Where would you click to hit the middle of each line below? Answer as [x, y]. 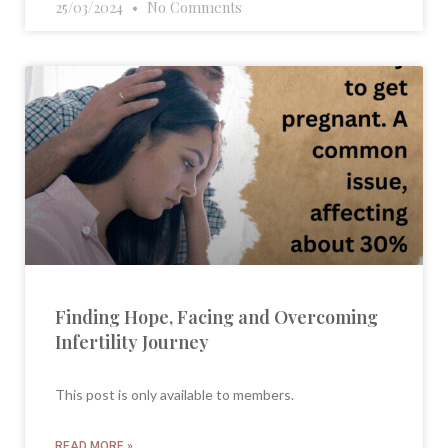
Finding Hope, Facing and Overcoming [216, 317]
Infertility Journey [132, 342]
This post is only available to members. [174, 395]
